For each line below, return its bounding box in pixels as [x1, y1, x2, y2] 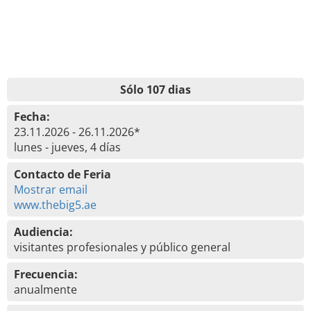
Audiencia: [14, 224, 73, 239]
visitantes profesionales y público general [14, 239, 230, 255]
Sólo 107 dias [120, 82, 191, 97]
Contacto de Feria [14, 167, 111, 182]
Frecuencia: [14, 267, 78, 282]
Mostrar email [14, 182, 87, 197]
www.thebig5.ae [14, 197, 96, 212]
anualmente [14, 282, 77, 297]
